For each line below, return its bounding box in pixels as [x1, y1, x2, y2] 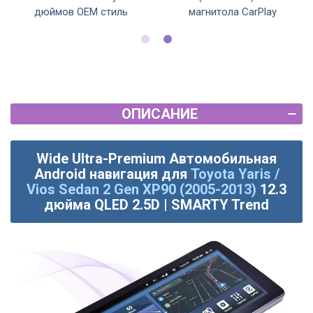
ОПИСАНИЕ [121, 105, 198, 123]
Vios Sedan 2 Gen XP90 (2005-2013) [27, 181, 256, 198]
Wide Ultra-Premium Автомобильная [36, 150, 277, 168]
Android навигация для [34, 166, 191, 183]
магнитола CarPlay [188, 6, 277, 19]
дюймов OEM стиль [34, 6, 128, 19]
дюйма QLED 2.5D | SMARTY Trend [44, 196, 269, 214]
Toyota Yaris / [190, 166, 279, 183]
